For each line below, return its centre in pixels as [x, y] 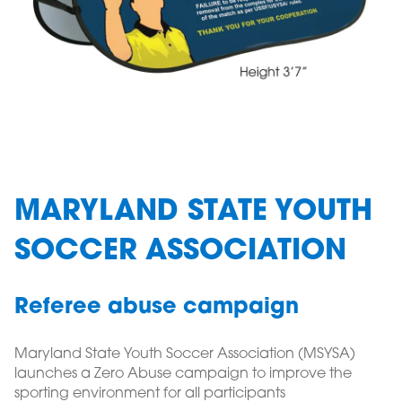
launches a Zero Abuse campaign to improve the [183, 374]
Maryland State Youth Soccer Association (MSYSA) [185, 354]
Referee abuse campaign [157, 308]
